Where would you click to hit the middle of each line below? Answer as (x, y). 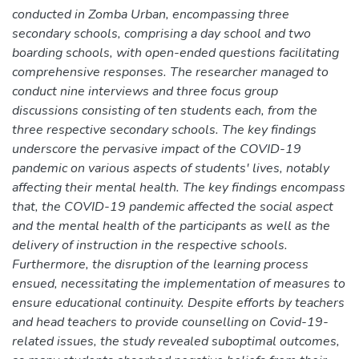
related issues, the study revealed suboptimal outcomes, (176, 341)
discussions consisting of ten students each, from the (165, 110)
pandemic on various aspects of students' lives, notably (171, 168)
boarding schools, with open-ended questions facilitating (175, 52)
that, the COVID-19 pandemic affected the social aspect (173, 206)
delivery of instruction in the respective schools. (150, 245)
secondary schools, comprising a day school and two (161, 33)
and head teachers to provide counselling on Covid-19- (170, 322)
